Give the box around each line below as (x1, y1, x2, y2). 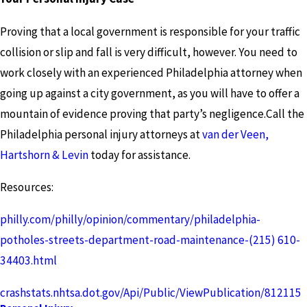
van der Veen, (202, 126, 269, 142)
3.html (25, 252, 57, 268)
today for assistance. (88, 147, 191, 162)
